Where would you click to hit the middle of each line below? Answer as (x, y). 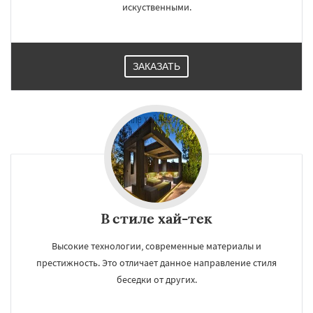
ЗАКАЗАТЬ (156, 66)
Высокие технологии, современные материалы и (156, 246)
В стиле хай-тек (156, 218)
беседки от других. (156, 279)
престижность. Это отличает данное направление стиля (156, 263)
